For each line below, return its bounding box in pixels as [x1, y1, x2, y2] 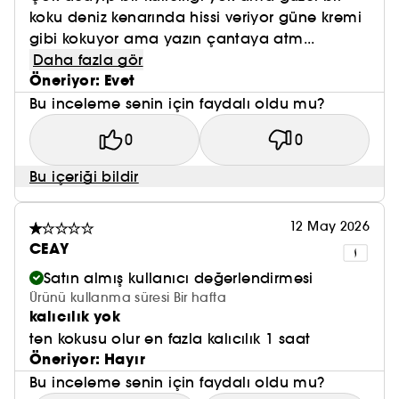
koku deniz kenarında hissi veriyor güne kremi [29, 8, 362, 26]
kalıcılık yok [29, 306, 121, 327]
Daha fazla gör [33, 51, 143, 69]
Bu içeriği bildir [29, 167, 139, 185]
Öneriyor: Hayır [29, 349, 145, 370]
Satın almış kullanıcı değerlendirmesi [44, 269, 313, 287]
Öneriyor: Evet [29, 70, 135, 91]
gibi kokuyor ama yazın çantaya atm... [29, 29, 315, 47]
